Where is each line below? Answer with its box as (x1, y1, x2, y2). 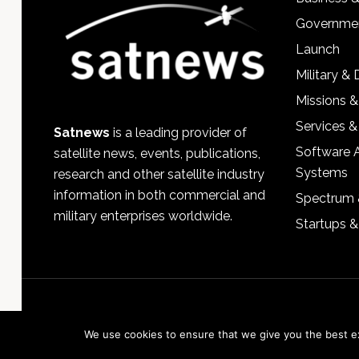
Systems (296, 165, 349, 180)
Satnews (53, 124, 110, 140)
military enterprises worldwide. (53, 208, 232, 224)
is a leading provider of (109, 124, 247, 140)
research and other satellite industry (53, 166, 264, 182)
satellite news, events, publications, (53, 145, 260, 161)
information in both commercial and (53, 187, 265, 203)
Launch (296, 42, 341, 57)
